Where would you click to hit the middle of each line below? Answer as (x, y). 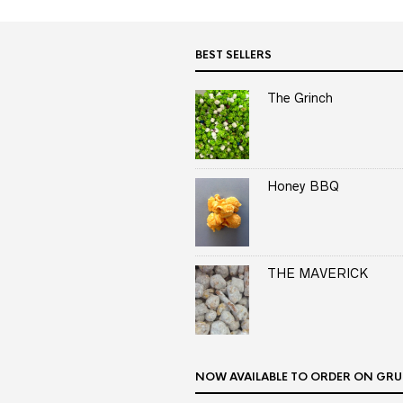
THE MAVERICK (318, 274)
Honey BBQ (303, 186)
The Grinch (300, 98)
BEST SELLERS (233, 55)
